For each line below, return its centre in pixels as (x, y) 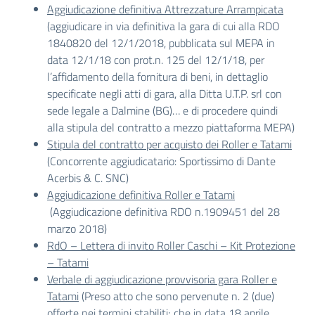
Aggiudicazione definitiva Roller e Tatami (141, 195)
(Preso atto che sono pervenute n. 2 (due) (176, 296)
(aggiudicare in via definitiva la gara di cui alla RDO (163, 26)
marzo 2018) (77, 229)
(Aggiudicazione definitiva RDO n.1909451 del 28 (163, 212)
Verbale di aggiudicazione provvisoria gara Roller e (162, 279)
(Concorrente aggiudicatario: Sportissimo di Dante (161, 161)
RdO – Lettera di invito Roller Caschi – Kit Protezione (171, 245)
